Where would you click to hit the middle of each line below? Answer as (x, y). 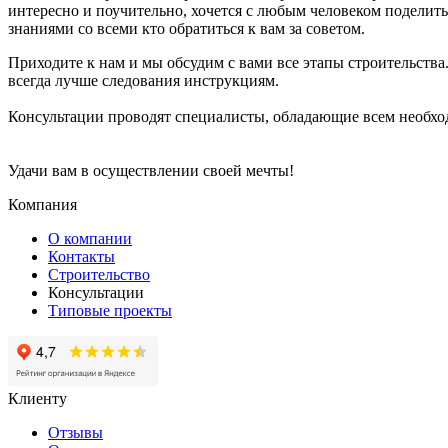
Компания (42, 205)
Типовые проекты (110, 311)
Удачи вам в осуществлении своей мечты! (151, 171)
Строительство (99, 275)
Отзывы (75, 433)
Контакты (81, 257)
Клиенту (37, 399)
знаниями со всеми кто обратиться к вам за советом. (186, 29)
